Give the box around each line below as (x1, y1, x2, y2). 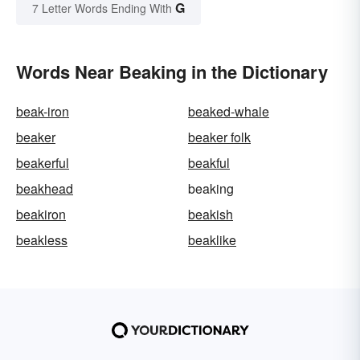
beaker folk (188, 128, 251, 147)
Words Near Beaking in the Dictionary (16, 59, 328, 85)
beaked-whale (188, 102, 269, 121)
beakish (188, 205, 233, 224)
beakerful (16, 153, 69, 173)
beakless (16, 231, 67, 250)
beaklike (188, 231, 236, 250)
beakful (188, 153, 230, 173)
